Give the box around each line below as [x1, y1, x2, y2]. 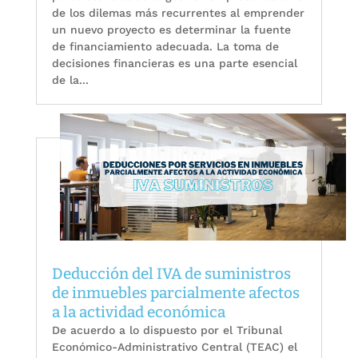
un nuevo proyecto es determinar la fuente [51, 22, 291, 36]
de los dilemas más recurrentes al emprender [51, 6, 304, 19]
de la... [51, 73, 89, 86]
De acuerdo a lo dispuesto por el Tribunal [51, 324, 282, 337]
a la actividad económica [51, 303, 225, 322]
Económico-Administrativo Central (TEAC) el [51, 340, 297, 354]
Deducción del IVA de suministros [51, 265, 291, 284]
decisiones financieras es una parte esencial [51, 56, 297, 70]
